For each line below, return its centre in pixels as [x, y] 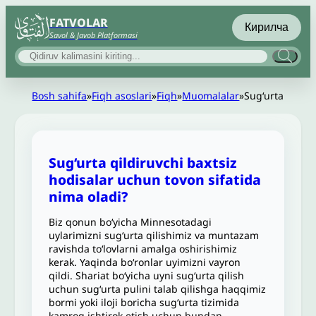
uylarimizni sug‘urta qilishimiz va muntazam [154, 235]
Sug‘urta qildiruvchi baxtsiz [143, 162]
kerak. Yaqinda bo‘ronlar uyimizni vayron [145, 262]
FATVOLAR [78, 22]
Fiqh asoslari [122, 95]
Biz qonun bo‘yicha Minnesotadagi [130, 221]
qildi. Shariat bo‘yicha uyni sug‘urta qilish [147, 275]
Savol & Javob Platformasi [93, 35]
